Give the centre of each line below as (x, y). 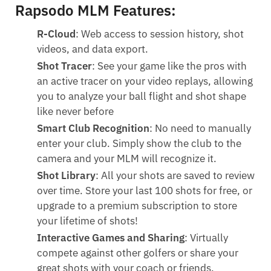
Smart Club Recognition (93, 129)
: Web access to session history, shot (160, 34)
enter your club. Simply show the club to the (139, 144)
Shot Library (67, 176)
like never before (76, 112)
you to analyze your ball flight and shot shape (142, 96)
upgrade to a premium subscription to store (137, 206)
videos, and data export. (93, 49)
